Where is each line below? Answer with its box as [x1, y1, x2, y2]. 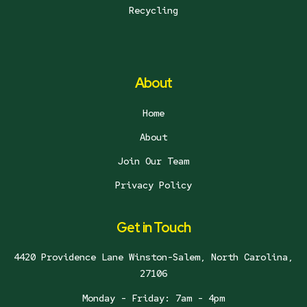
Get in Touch [116, 219, 191, 237]
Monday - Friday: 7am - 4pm [82, 291, 225, 304]
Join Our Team [118, 154, 189, 167]
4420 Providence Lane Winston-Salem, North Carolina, [14, 251, 293, 264]
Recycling [129, 3, 178, 16]
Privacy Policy [115, 179, 192, 192]
